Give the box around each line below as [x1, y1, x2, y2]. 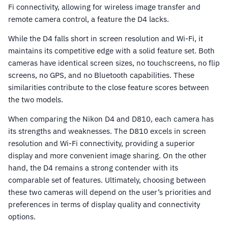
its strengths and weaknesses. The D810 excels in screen [8, 126, 206, 136]
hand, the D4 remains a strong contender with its [8, 163, 178, 173]
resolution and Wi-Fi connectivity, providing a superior [8, 138, 195, 149]
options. [8, 212, 36, 222]
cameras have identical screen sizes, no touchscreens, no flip [8, 58, 220, 68]
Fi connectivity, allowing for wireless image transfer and [8, 2, 201, 12]
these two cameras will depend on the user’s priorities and [8, 187, 211, 197]
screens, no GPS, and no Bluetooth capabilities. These [8, 70, 194, 80]
